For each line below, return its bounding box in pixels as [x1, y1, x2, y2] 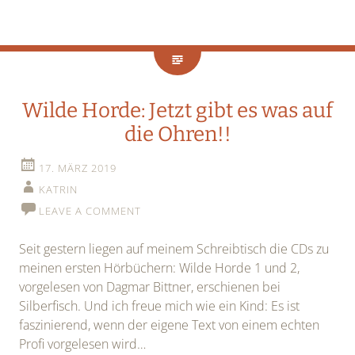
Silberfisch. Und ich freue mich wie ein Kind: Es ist [19, 297, 300, 315]
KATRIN [39, 182, 78, 197]
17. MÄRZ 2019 [39, 161, 116, 176]
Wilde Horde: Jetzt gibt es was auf [22, 98, 333, 124]
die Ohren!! [124, 122, 231, 147]
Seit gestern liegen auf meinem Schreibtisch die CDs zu [19, 240, 329, 258]
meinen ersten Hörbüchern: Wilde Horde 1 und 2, [19, 259, 300, 277]
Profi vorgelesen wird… [19, 335, 146, 353]
